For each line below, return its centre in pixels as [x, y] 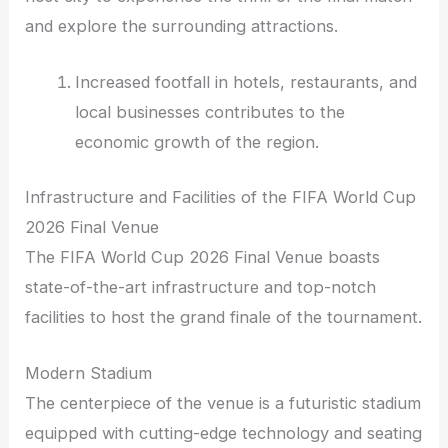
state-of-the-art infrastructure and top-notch [201, 286]
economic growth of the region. [196, 142]
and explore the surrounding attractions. [182, 26]
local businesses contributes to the [209, 112]
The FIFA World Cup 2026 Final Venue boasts [203, 256]
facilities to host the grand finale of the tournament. [224, 316]
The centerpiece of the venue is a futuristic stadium [223, 403]
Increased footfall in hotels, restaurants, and [245, 82]
